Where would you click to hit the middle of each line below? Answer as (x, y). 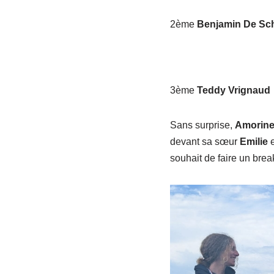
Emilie (254, 141)
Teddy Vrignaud (233, 90)
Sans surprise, (202, 125)
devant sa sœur (205, 141)
